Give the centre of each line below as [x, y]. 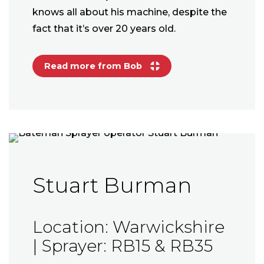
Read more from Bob [94, 66]
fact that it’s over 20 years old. [104, 29]
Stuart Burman [112, 185]
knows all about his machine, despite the [130, 12]
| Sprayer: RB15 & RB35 [123, 246]
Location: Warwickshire [128, 227]
